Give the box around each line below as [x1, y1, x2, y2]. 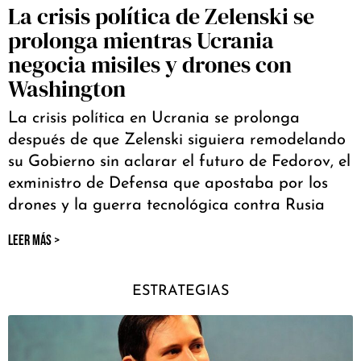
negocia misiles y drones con [8, 48, 292, 80]
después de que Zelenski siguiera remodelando [8, 131, 346, 148]
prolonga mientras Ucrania [8, 24, 274, 56]
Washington [8, 73, 126, 104]
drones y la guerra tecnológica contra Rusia [8, 197, 325, 214]
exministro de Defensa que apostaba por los [8, 175, 328, 192]
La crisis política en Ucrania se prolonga [8, 110, 300, 127]
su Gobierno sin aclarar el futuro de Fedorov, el [8, 153, 351, 170]
